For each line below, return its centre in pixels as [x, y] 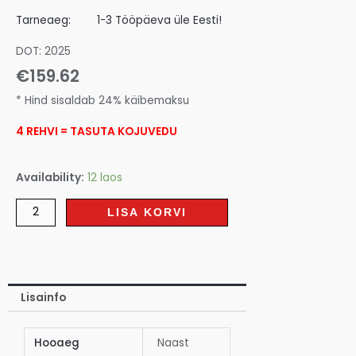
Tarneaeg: [43, 21]
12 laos [105, 178]
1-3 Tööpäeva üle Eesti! [159, 21]
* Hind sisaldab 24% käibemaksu [103, 100]
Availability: [50, 178]
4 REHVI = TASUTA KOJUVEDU [97, 131]
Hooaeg [57, 342]
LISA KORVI [147, 212]
